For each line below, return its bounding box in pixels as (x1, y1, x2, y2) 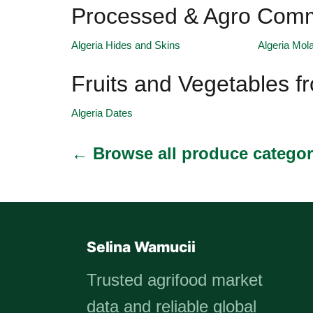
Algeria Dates (71, 108, 133, 119)
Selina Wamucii (87, 238, 196, 256)
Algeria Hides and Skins (71, 40, 180, 51)
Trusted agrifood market (87, 270, 263, 289)
